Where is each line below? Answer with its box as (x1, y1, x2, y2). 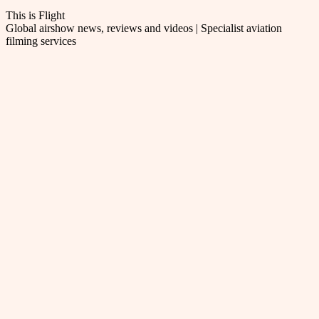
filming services (6, 34, 76, 47)
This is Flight (6, 9, 65, 21)
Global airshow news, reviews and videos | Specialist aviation (6, 21, 282, 34)
